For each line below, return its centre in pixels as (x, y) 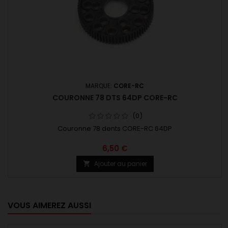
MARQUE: (99, 85)
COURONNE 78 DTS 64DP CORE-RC (115, 97)
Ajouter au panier (120, 163)
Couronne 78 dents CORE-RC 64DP (115, 128)
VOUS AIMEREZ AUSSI (49, 205)
